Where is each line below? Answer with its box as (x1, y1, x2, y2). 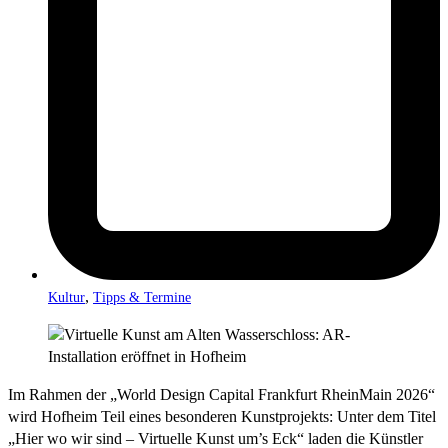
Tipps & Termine (93, 289, 191, 305)
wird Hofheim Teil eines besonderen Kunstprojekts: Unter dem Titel (8, 407, 436, 425)
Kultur (48, 289, 85, 305)
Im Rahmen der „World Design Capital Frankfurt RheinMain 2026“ (8, 385, 435, 403)
